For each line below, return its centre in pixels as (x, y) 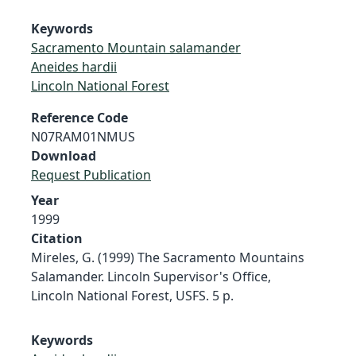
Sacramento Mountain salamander (136, 47)
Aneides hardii (74, 66)
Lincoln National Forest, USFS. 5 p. (132, 295)
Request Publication (91, 174)
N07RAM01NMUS (83, 136)
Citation (57, 238)
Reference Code (79, 117)
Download (64, 155)
